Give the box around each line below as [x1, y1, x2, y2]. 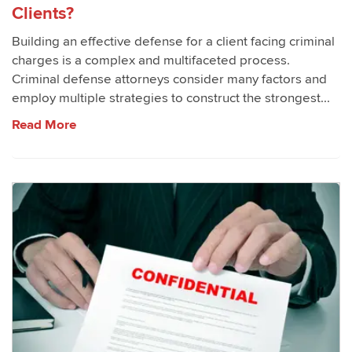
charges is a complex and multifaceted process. [12, 53, 290, 68]
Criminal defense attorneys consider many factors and [12, 71, 327, 87]
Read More [12, 117, 76, 133]
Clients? [12, 3, 74, 24]
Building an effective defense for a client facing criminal [12, 34, 335, 49]
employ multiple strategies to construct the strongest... [12, 90, 330, 106]
